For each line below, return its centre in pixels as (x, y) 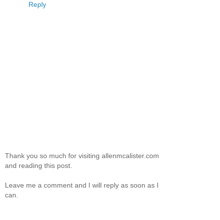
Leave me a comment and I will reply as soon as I (82, 185)
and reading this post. (39, 165)
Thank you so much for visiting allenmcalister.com (82, 155)
